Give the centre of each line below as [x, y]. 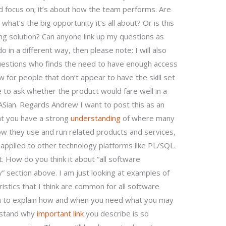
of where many [148, 118]
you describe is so [117, 214]
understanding [96, 118]
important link [61, 214]
